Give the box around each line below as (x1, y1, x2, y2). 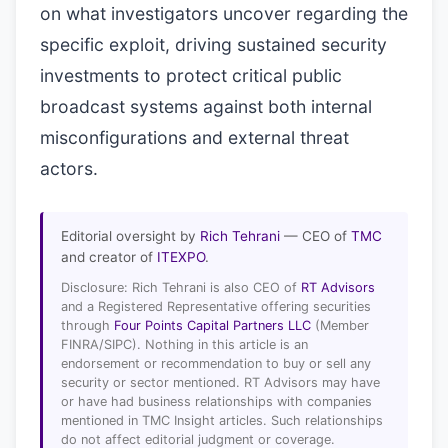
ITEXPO (157, 249, 205, 265)
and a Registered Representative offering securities (61, 298, 371, 314)
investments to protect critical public (40, 65, 342, 86)
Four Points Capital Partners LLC (114, 317, 311, 333)
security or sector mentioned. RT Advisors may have (61, 374, 380, 390)
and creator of (61, 249, 157, 265)
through (61, 317, 114, 333)
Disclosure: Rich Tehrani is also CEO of (61, 279, 301, 295)
